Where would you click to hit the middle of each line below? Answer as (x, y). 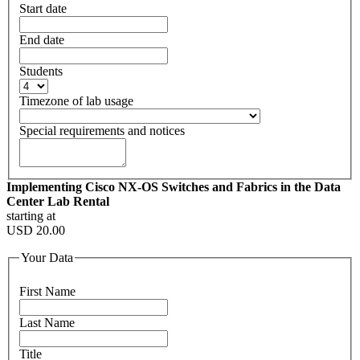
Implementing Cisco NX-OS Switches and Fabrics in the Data (174, 187)
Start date (43, 9)
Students (41, 72)
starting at (31, 216)
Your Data (47, 258)
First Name (47, 291)
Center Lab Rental (58, 202)
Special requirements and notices (102, 131)
